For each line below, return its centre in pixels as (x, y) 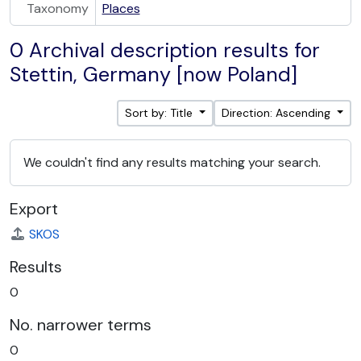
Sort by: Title (161, 113)
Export (34, 209)
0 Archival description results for (165, 50)
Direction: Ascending (278, 113)
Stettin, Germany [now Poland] (154, 75)
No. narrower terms (81, 325)
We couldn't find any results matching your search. (172, 162)
